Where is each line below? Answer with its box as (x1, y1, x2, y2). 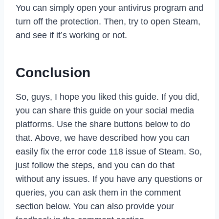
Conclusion (16, 65, 90, 81)
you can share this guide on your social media (16, 106, 194, 116)
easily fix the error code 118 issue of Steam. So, (16, 147, 202, 157)
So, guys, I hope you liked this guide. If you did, (16, 92, 199, 102)
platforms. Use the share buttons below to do (16, 119, 190, 130)
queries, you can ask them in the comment (16, 188, 181, 198)
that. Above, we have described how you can (16, 133, 190, 143)
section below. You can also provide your (16, 201, 174, 212)
